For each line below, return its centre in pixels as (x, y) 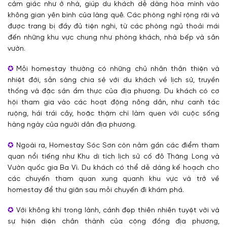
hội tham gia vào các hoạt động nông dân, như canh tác (113, 103)
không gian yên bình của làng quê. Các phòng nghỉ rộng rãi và (113, 16)
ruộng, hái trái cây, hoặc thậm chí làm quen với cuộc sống (113, 114)
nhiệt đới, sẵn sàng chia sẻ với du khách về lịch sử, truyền (113, 81)
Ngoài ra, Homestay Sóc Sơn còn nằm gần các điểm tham (118, 145)
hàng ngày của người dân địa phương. (72, 125)
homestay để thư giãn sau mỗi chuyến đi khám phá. (96, 190)
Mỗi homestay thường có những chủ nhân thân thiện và (118, 69)
